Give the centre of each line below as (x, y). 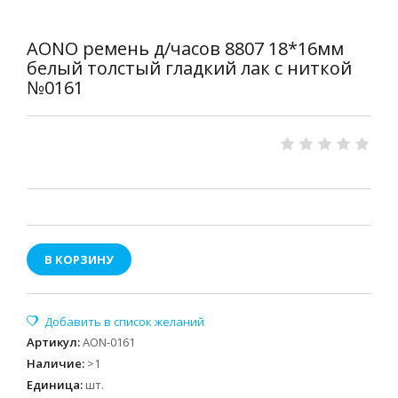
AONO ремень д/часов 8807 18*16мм (185, 48)
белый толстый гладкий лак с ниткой (189, 68)
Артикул (52, 342)
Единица (53, 385)
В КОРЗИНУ (79, 259)
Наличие (54, 363)
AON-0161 (109, 342)
